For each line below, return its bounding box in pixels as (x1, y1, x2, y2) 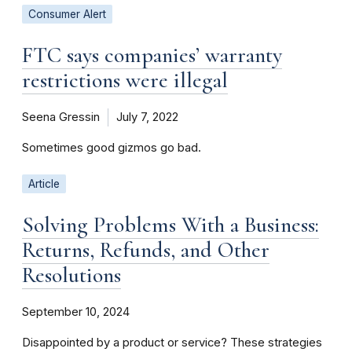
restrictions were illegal (22, 66, 228, 93)
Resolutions (22, 261, 121, 288)
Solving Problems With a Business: (22, 211, 319, 238)
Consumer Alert (28, 7, 106, 20)
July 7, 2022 (116, 109, 178, 124)
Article (28, 177, 60, 190)
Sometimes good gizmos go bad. (22, 140, 201, 155)
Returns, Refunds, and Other (22, 236, 269, 263)
